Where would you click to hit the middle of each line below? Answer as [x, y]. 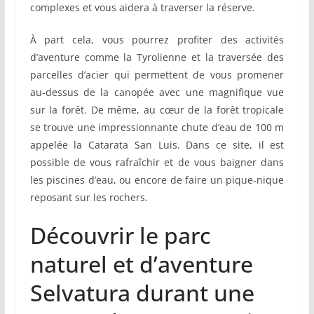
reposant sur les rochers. [89, 198]
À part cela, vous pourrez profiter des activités [157, 40]
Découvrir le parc [120, 235]
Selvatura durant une [142, 293]
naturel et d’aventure [141, 264]
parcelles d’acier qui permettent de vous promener [157, 75]
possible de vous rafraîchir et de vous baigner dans [157, 163]
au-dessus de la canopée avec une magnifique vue [157, 93]
